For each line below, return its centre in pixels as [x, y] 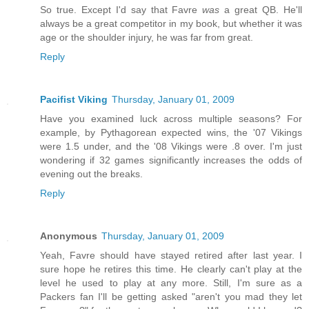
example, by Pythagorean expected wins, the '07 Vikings [171, 133]
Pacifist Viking [74, 100]
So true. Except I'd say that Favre [121, 10]
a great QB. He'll [261, 10]
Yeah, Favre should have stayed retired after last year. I [171, 256]
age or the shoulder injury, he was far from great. [147, 38]
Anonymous [69, 236]
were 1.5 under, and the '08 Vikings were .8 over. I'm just [171, 147]
